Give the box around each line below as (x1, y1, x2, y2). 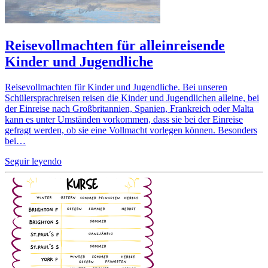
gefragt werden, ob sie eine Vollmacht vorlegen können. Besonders (5, 124, 257, 135)
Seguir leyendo (5, 156, 62, 166)
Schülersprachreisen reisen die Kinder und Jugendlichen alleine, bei (5, 92, 259, 103)
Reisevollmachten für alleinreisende (5, 37, 225, 53)
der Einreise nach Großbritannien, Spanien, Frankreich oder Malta (5, 103, 254, 114)
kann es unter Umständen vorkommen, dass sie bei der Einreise (5, 114, 243, 124)
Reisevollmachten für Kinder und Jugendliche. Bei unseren (5, 81, 227, 92)
